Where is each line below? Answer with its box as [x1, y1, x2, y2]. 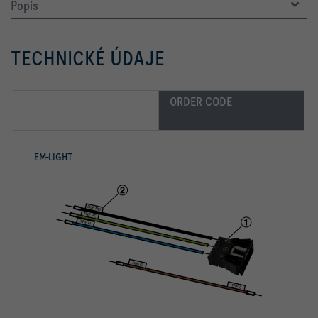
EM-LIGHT [34, 151, 72, 163]
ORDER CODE [170, 94, 233, 109]
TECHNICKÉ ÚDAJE [11, 47, 165, 70]
